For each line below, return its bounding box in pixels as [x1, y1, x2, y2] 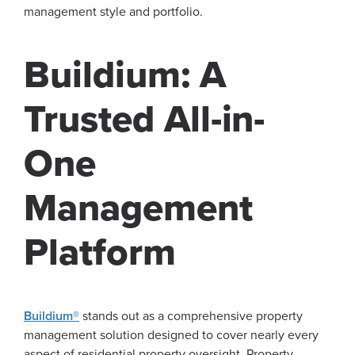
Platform [24, 229, 176, 276]
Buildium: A [24, 52, 226, 98]
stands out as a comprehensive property [79, 307, 303, 324]
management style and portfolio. [24, 4, 203, 20]
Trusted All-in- [24, 96, 265, 143]
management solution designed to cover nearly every [24, 326, 319, 343]
